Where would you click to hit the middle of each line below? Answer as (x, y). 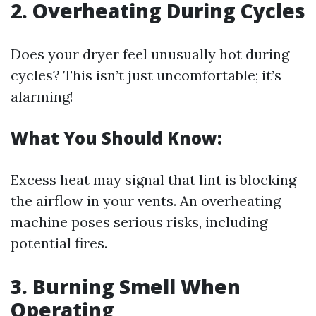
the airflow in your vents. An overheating (146, 201)
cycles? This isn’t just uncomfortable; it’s (146, 75)
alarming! (42, 96)
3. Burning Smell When (126, 286)
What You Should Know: (116, 138)
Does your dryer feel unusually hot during (150, 54)
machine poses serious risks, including (139, 222)
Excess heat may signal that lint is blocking (153, 180)
